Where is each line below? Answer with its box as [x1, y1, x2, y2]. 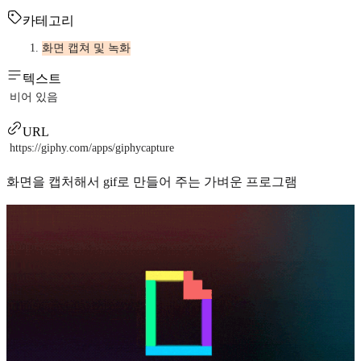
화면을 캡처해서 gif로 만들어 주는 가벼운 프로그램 [6, 174, 297, 189]
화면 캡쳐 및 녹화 [42, 41, 131, 54]
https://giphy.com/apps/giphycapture [10, 141, 174, 154]
